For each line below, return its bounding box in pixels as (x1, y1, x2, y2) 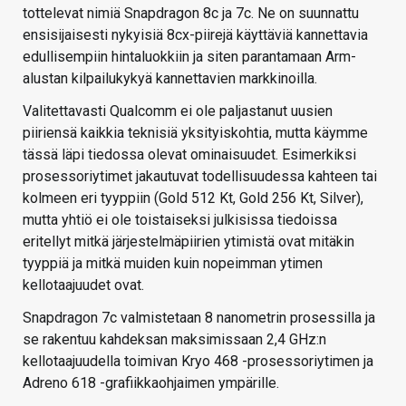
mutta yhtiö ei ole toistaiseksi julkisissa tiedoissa (23, 211, 337, 229)
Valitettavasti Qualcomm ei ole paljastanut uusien (23, 102, 333, 121)
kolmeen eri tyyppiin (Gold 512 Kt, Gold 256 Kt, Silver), (23, 189, 363, 208)
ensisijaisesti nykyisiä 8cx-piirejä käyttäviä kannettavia (23, 26, 368, 44)
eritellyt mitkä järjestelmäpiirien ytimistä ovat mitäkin (23, 233, 354, 251)
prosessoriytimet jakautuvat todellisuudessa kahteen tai (23, 168, 377, 186)
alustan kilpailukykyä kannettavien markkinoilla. (23, 70, 317, 88)
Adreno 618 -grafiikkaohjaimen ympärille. (23, 374, 279, 392)
